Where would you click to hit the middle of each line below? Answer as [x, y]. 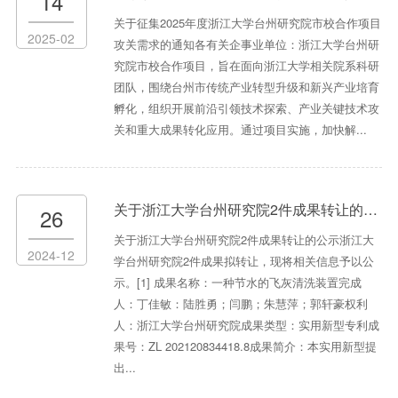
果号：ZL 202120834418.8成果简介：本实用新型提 [245, 346]
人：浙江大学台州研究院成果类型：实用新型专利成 [246, 325]
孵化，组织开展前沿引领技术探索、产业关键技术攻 [246, 108]
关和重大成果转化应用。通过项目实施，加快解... [240, 130]
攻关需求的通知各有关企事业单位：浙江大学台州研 [246, 44]
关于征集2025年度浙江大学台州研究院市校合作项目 [247, 23]
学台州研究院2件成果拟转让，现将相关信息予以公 [243, 261]
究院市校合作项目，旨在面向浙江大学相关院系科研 [246, 66]
